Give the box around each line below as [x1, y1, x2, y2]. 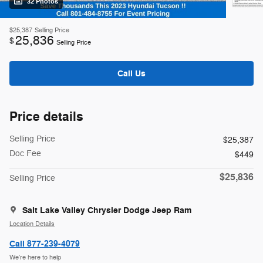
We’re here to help [9, 253, 61, 261]
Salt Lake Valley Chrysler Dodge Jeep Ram [22, 205, 191, 217]
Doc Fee [9, 149, 41, 159]
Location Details [9, 220, 55, 228]
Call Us [117, 68, 146, 79]
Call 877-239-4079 [9, 238, 80, 250]
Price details [9, 109, 83, 126]
